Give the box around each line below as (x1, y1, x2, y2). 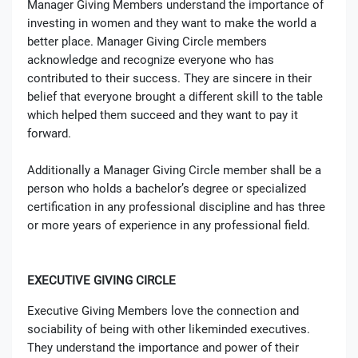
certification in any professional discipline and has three (26, 199, 325, 214)
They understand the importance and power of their (26, 340, 299, 355)
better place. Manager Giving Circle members (26, 34, 267, 49)
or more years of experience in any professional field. (26, 217, 310, 233)
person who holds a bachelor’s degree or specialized (26, 181, 306, 196)
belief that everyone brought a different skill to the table (26, 89, 323, 104)
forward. (26, 125, 71, 141)
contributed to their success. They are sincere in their (26, 70, 312, 86)
